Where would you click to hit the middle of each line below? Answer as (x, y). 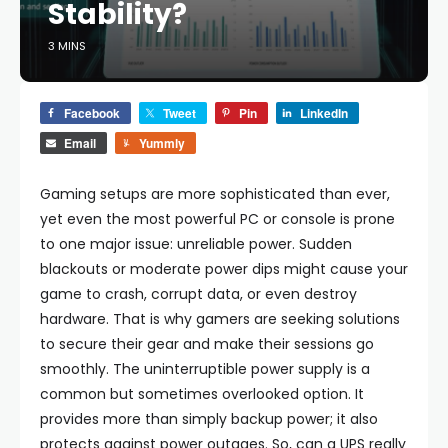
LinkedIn (324, 113)
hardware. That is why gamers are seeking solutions (220, 319)
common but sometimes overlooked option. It (202, 394)
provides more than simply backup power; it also (209, 419)
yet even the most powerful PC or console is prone (217, 219)
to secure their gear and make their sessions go (207, 344)
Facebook (92, 113)
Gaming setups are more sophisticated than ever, (215, 194)
